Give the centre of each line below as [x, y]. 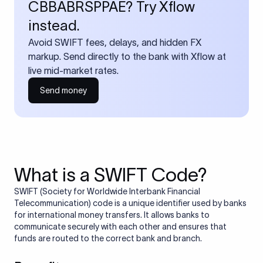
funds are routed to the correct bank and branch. [108, 238]
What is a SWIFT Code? [111, 175]
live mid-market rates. [73, 70]
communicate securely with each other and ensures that [120, 227]
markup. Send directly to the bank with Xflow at [127, 56]
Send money [63, 90]
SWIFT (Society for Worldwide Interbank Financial [107, 191]
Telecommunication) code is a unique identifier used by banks [130, 203]
